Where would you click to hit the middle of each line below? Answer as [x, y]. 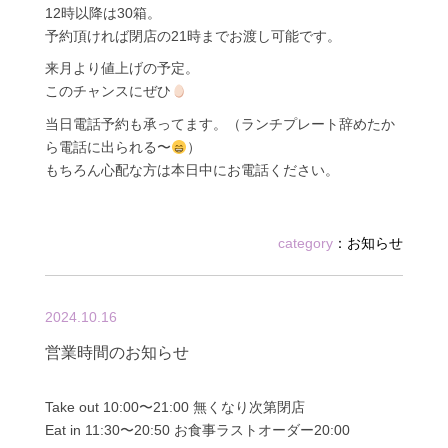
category [306, 243]
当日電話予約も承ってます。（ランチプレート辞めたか [219, 124]
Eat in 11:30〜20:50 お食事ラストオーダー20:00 [197, 429]
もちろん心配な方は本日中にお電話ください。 [191, 170]
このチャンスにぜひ [107, 91]
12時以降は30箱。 [102, 12]
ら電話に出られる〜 [107, 147]
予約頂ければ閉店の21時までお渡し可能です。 [192, 35]
